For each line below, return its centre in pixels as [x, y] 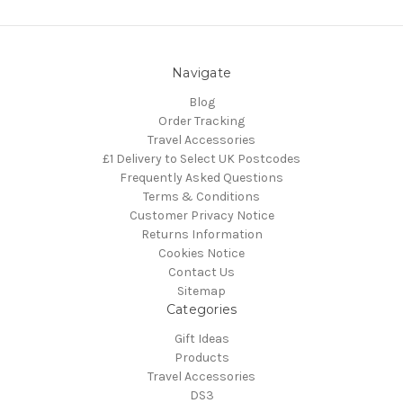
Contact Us [201, 273]
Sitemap [201, 291]
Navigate [201, 73]
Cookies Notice [201, 254]
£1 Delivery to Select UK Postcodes [201, 159]
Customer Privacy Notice [201, 216]
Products [201, 358]
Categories [201, 310]
